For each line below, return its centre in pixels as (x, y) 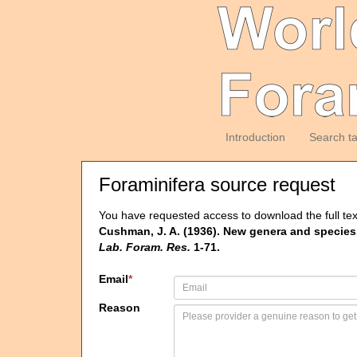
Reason (120, 308)
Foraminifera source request (217, 184)
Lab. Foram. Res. (145, 247)
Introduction (255, 137)
